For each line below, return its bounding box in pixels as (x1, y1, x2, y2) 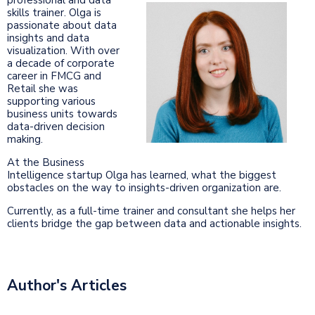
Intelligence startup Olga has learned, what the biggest (7, 167, 276, 182)
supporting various (7, 94, 96, 108)
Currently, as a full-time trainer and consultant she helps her (7, 203, 295, 218)
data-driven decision (7, 119, 105, 134)
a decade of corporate (7, 56, 115, 70)
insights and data (7, 30, 89, 45)
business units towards (7, 106, 117, 121)
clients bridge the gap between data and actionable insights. (7, 216, 302, 231)
